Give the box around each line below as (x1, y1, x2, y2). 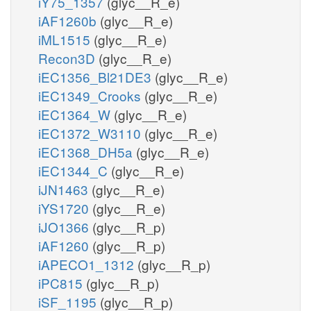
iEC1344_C (38, 160, 111, 180)
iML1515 (38, 29, 94, 49)
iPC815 (38, 273, 86, 292)
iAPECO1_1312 (38, 254, 137, 274)
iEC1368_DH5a (38, 142, 136, 161)
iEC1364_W (38, 104, 114, 124)
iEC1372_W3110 (38, 123, 144, 142)
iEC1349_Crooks (38, 85, 144, 105)
